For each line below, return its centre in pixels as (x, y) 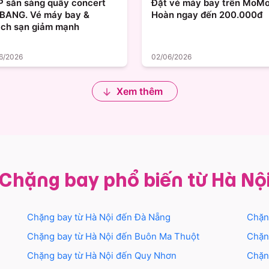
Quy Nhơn (156, 256)
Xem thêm (139, 92)
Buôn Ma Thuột (167, 237)
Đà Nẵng (153, 217)
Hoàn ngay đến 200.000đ (207, 15)
